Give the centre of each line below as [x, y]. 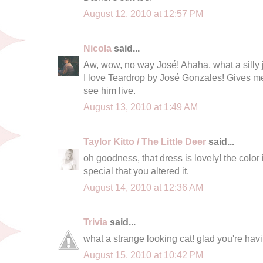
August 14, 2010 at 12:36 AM [143, 187]
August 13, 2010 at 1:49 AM [141, 107]
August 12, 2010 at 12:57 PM [143, 13]
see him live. [109, 90]
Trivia [95, 222]
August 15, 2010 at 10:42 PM [143, 254]
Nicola [97, 48]
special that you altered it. [136, 171]
